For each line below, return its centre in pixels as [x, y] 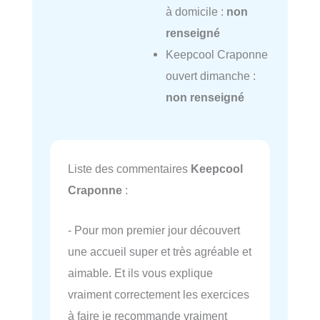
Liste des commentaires [129, 168]
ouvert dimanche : [210, 75]
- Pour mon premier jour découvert [154, 230]
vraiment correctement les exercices [159, 294]
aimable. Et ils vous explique [140, 272]
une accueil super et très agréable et [160, 251]
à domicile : [196, 11]
